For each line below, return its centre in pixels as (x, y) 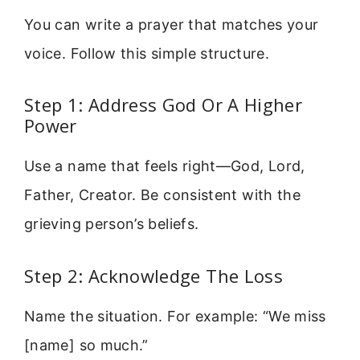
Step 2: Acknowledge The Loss (154, 275)
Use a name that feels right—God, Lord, (165, 166)
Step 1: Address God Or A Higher (164, 105)
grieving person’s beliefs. (112, 224)
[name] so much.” (86, 345)
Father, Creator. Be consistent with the (163, 195)
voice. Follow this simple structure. (147, 53)
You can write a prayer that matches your (172, 24)
